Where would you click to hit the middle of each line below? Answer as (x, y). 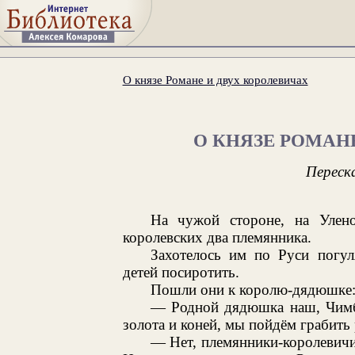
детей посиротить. (181, 272)
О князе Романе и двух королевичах (215, 79)
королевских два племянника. (217, 237)
